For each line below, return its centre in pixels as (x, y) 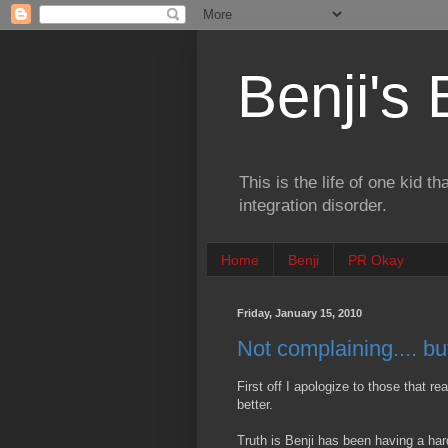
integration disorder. (313, 206)
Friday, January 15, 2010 (299, 313)
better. (255, 404)
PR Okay (376, 259)
